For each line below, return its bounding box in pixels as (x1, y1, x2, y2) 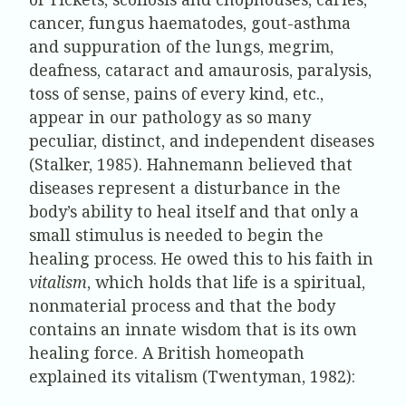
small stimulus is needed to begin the (29, 223, 324, 246)
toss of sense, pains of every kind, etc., (29, 82, 324, 104)
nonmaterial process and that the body (29, 294, 335, 316)
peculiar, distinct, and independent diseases (29, 129, 374, 151)
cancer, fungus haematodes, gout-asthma (29, 11, 351, 34)
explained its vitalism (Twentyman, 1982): (29, 364, 355, 387)
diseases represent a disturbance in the (29, 176, 341, 198)
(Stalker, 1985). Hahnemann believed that (29, 152, 353, 175)
